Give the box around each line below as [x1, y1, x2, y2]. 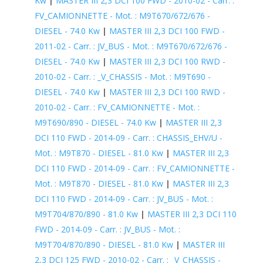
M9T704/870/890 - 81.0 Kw [34, 208, 138, 220]
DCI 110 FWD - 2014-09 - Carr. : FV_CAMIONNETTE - [34, 162, 235, 174]
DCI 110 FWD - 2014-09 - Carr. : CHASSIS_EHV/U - [34, 131, 222, 143]
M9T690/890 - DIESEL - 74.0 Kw [34, 116, 156, 128]
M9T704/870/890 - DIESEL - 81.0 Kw [34, 238, 173, 250]
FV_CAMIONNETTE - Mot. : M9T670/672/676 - [34, 9, 210, 21]
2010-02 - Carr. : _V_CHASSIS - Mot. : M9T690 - [34, 70, 211, 82]
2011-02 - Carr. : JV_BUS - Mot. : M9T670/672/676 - [34, 40, 227, 52]
